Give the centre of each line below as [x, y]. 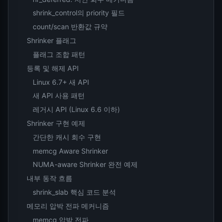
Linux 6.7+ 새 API [61, 82]
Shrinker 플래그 [52, 41]
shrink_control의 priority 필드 [79, 13]
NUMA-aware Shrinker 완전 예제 [85, 165]
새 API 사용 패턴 [58, 96]
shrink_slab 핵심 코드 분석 [74, 192]
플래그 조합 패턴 [59, 54]
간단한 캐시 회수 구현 [67, 137]
